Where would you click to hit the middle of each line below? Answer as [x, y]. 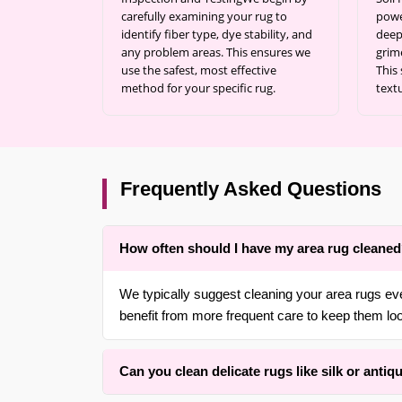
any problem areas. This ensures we [216, 52]
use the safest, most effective [199, 70]
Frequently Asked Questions [251, 189]
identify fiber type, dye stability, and [217, 34]
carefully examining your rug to [204, 16]
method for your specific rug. [198, 88]
